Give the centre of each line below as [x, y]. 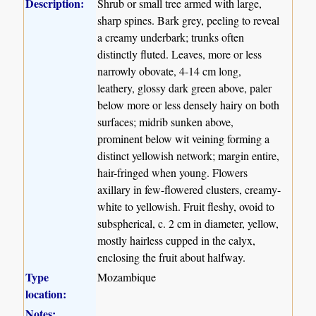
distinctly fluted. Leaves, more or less [180, 54]
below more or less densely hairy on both [189, 104]
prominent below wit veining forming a [184, 138]
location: [46, 293]
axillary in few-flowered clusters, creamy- [189, 189]
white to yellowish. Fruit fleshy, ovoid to [186, 206]
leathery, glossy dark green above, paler [185, 87]
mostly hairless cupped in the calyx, [177, 240]
